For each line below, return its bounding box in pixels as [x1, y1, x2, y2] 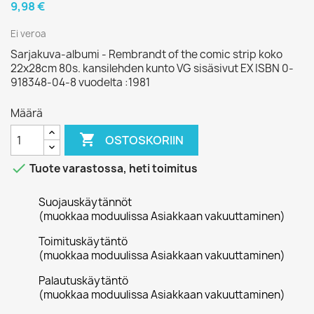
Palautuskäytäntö [39, 273, 128, 288]
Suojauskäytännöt [39, 195, 132, 210]
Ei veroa [11, 27, 46, 40]
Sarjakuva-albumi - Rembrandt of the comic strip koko [11, 47, 282, 62]
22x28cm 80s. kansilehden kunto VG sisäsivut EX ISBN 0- [11, 61, 294, 76]
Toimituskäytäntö [39, 234, 128, 249]
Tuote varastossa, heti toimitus [27, 161, 198, 177]
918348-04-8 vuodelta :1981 [11, 75, 150, 90]
